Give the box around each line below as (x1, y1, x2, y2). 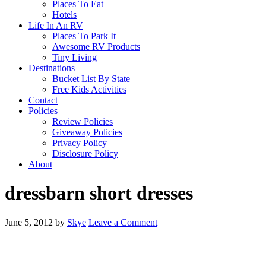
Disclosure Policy (52, 148, 118, 159)
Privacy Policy (52, 138, 107, 148)
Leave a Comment (88, 217, 157, 227)
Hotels (52, 9, 77, 20)
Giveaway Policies (52, 127, 122, 137)
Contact (28, 95, 58, 105)
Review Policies (52, 116, 113, 126)
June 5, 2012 (5, 217, 53, 227)
